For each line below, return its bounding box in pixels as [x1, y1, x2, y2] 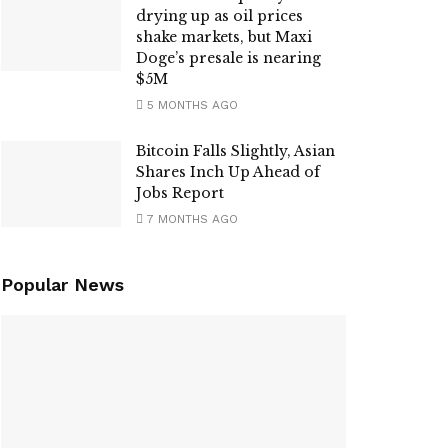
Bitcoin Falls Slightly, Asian [136, 142, 335, 160]
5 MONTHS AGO [143, 98, 238, 112]
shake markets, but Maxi [136, 28, 312, 46]
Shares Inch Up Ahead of [136, 163, 320, 181]
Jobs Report [136, 184, 224, 202]
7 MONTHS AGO [143, 212, 238, 226]
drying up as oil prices [136, 7, 303, 25]
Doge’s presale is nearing [136, 49, 321, 67]
